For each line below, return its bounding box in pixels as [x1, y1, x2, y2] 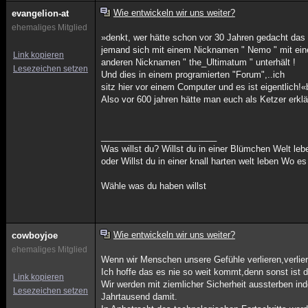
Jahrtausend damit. [101, 291, 178, 302]
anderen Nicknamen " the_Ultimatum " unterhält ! [101, 57, 296, 67]
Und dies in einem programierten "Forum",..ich [101, 69, 285, 80]
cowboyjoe [12, 230, 58, 241]
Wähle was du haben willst [101, 181, 207, 191]
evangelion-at [12, 8, 69, 19]
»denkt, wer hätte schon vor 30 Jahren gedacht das [101, 32, 306, 43]
